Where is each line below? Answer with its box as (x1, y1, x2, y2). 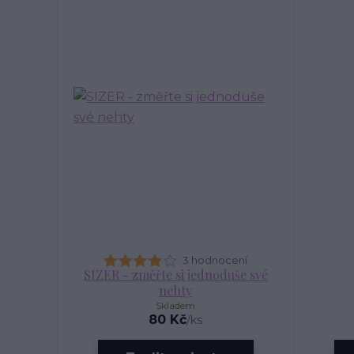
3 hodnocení (183, 254, 247, 266)
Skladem (156, 299, 195, 311)
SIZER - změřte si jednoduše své (83, 266, 268, 283)
